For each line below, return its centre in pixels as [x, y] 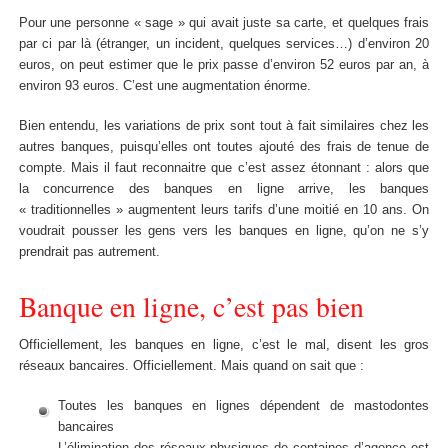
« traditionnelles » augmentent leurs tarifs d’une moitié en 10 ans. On [224, 209]
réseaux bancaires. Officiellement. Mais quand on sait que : [191, 365]
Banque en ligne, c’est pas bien [191, 306]
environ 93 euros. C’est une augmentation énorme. [164, 85]
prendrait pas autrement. [89, 251]
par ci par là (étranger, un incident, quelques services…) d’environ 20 [224, 43]
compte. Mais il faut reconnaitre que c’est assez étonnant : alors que [224, 167]
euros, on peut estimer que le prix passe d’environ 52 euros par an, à [224, 64]
